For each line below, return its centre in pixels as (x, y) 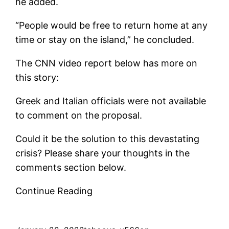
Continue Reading (54, 191)
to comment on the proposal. (79, 115)
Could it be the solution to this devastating (108, 139)
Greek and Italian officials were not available (111, 101)
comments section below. (71, 167)
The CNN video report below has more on (107, 63)
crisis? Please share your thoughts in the (103, 153)
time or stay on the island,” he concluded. (105, 39)
